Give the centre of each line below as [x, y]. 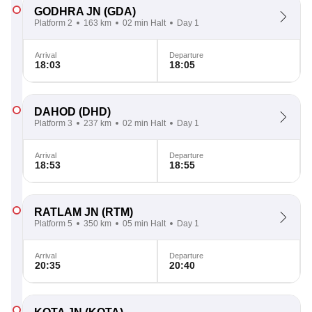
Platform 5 [53, 224]
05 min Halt [144, 224]
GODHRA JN [68, 11]
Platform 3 [53, 123]
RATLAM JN [67, 212]
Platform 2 [53, 23]
